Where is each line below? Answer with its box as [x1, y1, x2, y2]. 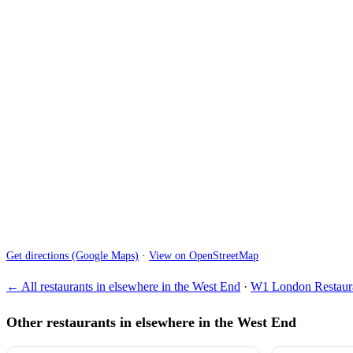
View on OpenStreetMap [149, 249, 258, 262]
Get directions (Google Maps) [6, 249, 139, 262]
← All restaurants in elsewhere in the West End [6, 280, 240, 294]
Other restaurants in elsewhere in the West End [6, 314, 296, 330]
